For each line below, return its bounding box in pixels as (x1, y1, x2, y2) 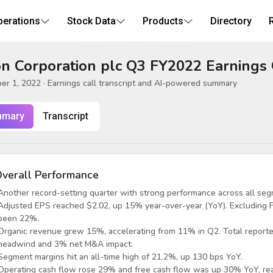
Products (142, 15, 183, 27)
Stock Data (66, 15, 116, 27)
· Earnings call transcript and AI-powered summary (41, 77, 237, 89)
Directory (210, 15, 252, 27)
